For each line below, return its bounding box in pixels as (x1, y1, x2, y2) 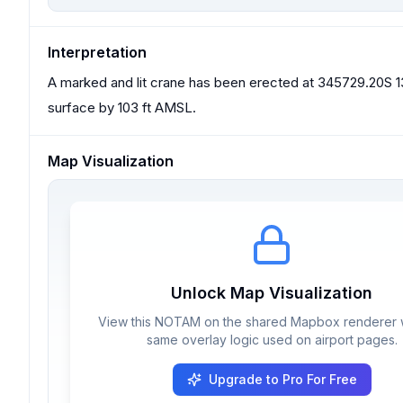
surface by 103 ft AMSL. (48, 99, 196, 116)
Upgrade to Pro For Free (208, 372, 357, 387)
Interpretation (48, 43, 147, 61)
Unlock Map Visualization (171, 283, 372, 302)
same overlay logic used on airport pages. (146, 332, 398, 347)
